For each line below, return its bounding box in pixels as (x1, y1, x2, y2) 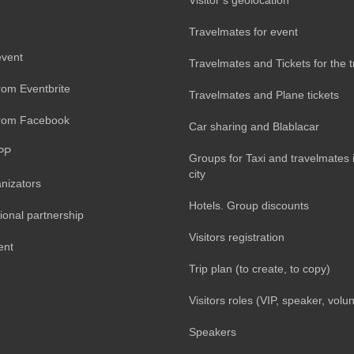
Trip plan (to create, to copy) (189, 262, 330, 275)
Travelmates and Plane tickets (189, 88, 339, 101)
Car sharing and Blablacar (189, 119, 319, 133)
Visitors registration (189, 230, 284, 243)
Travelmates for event (189, 24, 298, 38)
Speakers (189, 325, 236, 338)
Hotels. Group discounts (189, 198, 309, 212)
